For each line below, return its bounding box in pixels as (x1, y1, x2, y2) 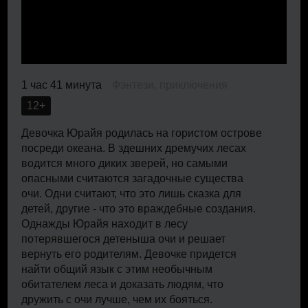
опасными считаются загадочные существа (21, 172, 244, 184)
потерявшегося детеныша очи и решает (21, 232, 226, 245)
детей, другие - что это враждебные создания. (21, 202, 256, 214)
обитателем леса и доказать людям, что (21, 278, 224, 290)
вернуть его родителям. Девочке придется (21, 247, 237, 260)
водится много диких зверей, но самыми (21, 157, 228, 169)
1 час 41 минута (21, 78, 102, 91)
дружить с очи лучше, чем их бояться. (21, 293, 213, 305)
